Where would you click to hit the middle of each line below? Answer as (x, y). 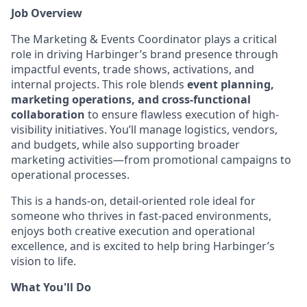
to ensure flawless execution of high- (182, 114)
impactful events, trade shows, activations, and (133, 69)
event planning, (231, 84)
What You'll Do (51, 287)
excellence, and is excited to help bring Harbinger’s (143, 246)
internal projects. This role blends (99, 84)
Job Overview (47, 13)
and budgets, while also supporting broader (125, 145)
